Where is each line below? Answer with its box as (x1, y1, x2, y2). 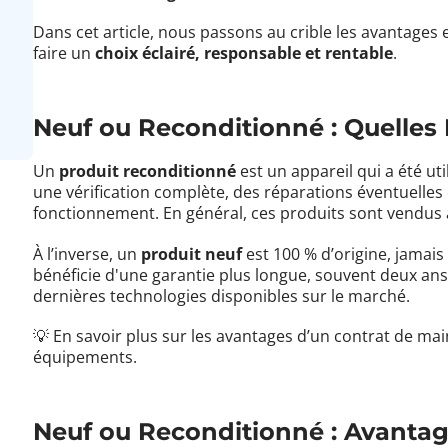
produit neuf (141, 242, 243, 265)
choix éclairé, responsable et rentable (95, 42, 394, 65)
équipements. (33, 345, 138, 368)
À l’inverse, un (33, 242, 142, 265)
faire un (33, 42, 96, 65)
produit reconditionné (59, 160, 237, 183)
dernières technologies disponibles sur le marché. (33, 284, 411, 307)
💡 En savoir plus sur (33, 324, 192, 347)
